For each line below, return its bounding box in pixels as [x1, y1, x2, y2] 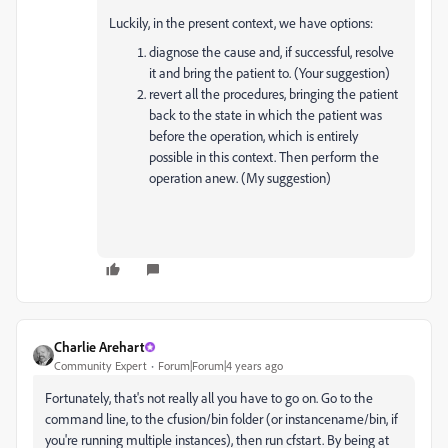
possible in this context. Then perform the [149, 148, 379, 165]
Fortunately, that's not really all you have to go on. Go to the [45, 389, 373, 406]
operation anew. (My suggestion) [149, 169, 331, 186]
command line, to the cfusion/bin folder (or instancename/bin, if [45, 410, 398, 427]
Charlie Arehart [54, 338, 144, 355]
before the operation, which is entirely [149, 127, 358, 144]
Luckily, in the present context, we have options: [109, 14, 373, 31]
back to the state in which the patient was [149, 106, 382, 123]
